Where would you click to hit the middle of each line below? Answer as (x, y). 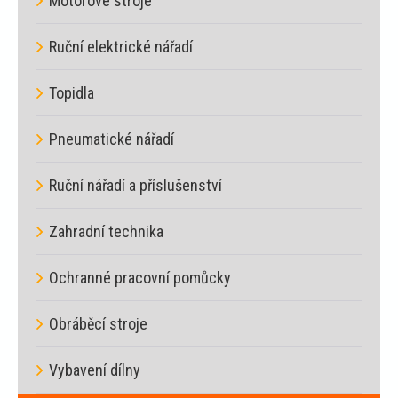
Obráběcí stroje (98, 323)
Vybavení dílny (95, 370)
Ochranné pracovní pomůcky (140, 277)
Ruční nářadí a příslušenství (135, 185)
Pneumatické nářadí (111, 139)
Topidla (72, 92)
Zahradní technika (106, 231)
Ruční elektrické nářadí (121, 46)
